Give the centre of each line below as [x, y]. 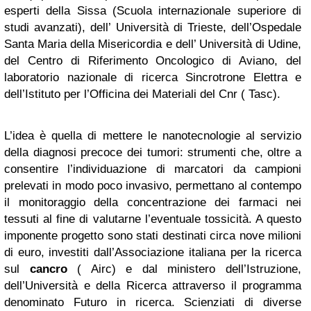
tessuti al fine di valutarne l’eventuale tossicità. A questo [153, 219]
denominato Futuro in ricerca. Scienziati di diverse [153, 302]
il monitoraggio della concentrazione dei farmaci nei [153, 202]
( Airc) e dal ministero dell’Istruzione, [184, 269]
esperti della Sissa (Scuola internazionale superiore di [153, 11]
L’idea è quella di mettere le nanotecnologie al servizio [153, 136]
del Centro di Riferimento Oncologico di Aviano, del [153, 61]
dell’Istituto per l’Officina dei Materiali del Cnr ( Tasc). [142, 94]
